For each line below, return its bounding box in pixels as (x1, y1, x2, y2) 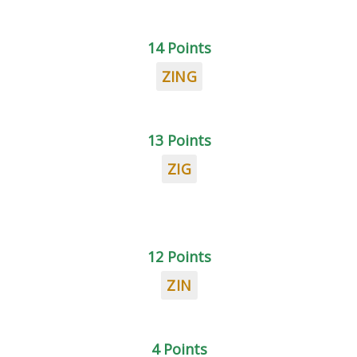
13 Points (147, 131, 211, 150)
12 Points (147, 247, 211, 266)
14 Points (147, 38, 211, 57)
